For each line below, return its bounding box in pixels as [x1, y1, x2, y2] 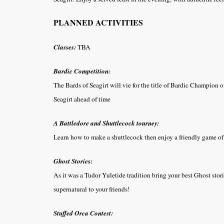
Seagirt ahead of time [53, 94, 110, 103]
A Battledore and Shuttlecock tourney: [53, 118, 159, 127]
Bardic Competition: [53, 66, 110, 75]
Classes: [53, 42, 76, 51]
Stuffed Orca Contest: [53, 208, 113, 217]
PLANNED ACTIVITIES [53, 16, 143, 28]
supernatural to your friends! [53, 184, 129, 193]
